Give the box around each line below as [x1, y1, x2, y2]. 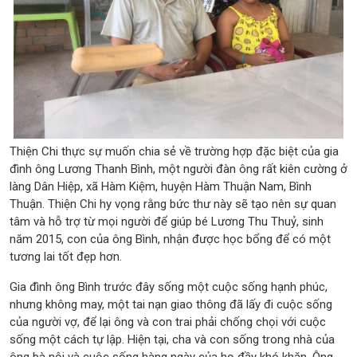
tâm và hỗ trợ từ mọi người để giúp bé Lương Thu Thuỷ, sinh [10, 214, 324, 229]
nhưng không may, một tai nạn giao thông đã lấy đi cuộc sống [10, 296, 332, 312]
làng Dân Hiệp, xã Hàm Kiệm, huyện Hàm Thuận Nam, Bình [10, 178, 312, 194]
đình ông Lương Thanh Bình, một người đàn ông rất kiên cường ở [10, 161, 347, 176]
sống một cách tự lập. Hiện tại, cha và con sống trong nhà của [10, 331, 335, 347]
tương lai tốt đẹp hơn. [10, 249, 122, 264]
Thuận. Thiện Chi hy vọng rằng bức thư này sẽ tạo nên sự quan [10, 196, 336, 211]
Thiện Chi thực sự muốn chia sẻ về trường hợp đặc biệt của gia [10, 143, 339, 159]
